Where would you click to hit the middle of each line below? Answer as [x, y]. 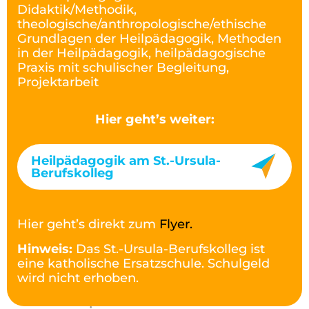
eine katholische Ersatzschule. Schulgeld [143, 263]
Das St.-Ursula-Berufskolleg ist [169, 249]
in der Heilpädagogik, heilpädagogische [141, 53]
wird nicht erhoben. [78, 278]
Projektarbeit [58, 82]
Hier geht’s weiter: [154, 119]
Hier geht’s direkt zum [88, 224]
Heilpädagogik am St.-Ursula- [126, 160]
